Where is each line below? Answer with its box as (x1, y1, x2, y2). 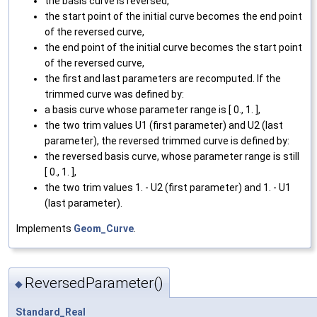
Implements (16, 222, 74, 234)
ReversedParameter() (25, 275, 163, 292)
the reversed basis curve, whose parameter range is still (45, 150, 299, 162)
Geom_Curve (74, 222, 134, 234)
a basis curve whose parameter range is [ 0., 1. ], (45, 103, 260, 115)
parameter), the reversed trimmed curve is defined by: (45, 134, 289, 146)
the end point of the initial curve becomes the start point (45, 41, 302, 53)
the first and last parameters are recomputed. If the (45, 72, 281, 84)
